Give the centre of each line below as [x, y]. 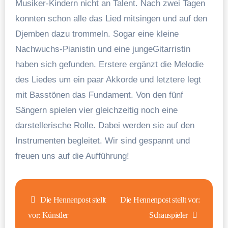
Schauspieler [169, 215]
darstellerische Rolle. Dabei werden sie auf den [105, 125]
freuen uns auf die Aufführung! [72, 156]
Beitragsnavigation [76, 189]
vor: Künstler [48, 215]
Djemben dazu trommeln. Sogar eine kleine [97, 34]
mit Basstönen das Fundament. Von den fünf [99, 95]
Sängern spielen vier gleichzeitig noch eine [96, 110]
